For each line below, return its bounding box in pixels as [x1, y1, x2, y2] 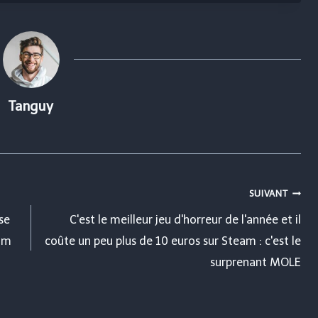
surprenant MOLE [210, 255, 302, 269]
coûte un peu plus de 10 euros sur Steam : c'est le [45, 234, 302, 248]
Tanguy [9, 97, 54, 114]
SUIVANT [248, 187, 288, 199]
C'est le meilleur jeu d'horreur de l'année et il [70, 212, 302, 226]
